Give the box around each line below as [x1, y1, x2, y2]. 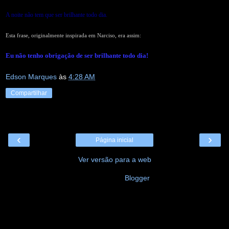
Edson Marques [6, 73, 57, 81]
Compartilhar [11, 89, 47, 97]
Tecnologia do [78, 174, 125, 182]
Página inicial [96, 136, 133, 144]
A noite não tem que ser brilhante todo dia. [6, 11, 107, 18]
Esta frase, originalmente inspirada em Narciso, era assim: [6, 32, 141, 38]
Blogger [125, 174, 149, 182]
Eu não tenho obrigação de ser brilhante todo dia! [6, 51, 148, 59]
